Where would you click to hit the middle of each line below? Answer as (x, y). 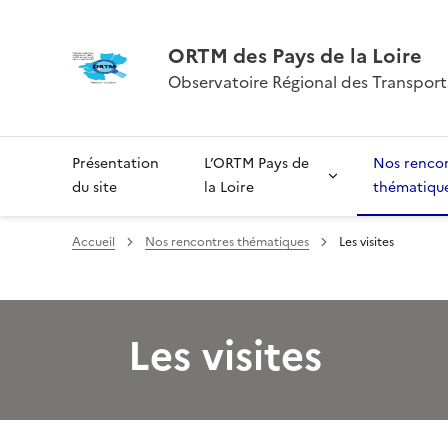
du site (94, 187)
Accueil (93, 242)
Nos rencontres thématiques (227, 242)
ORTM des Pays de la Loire (295, 56)
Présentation (115, 163)
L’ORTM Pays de (257, 163)
